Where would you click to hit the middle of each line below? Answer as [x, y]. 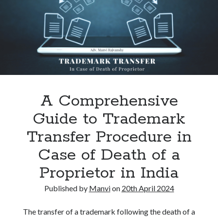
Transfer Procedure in [109, 137]
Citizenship [156, 12]
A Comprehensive [109, 101]
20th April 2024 [148, 188]
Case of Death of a [109, 155]
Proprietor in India [109, 173]
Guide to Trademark [109, 119]
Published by [66, 188]
